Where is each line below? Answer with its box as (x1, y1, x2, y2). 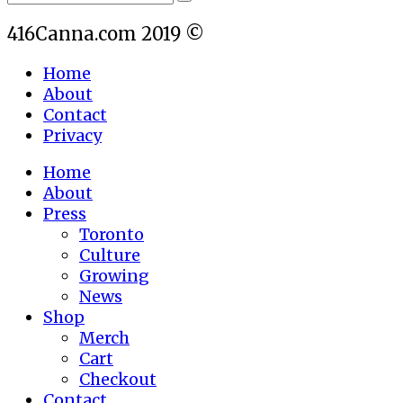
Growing (79, 264, 149, 286)
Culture (79, 244, 140, 265)
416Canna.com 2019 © (7, 22, 204, 45)
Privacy (43, 124, 102, 146)
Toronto (79, 223, 144, 245)
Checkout (79, 368, 157, 390)
